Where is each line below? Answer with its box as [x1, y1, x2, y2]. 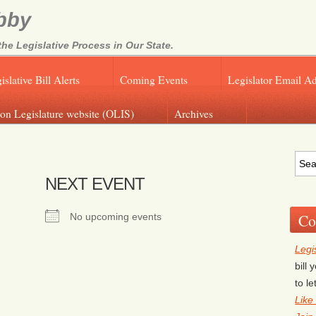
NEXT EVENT [45, 174, 145, 194]
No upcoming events [70, 211, 162, 223]
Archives [174, 106, 214, 121]
